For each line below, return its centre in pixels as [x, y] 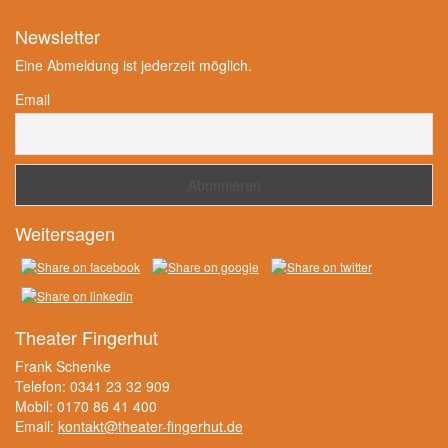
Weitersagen [65, 233]
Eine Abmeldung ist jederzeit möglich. [133, 65]
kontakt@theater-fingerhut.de [150, 426]
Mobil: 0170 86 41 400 [86, 406]
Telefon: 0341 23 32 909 [92, 386]
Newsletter [57, 36]
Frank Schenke [63, 366]
